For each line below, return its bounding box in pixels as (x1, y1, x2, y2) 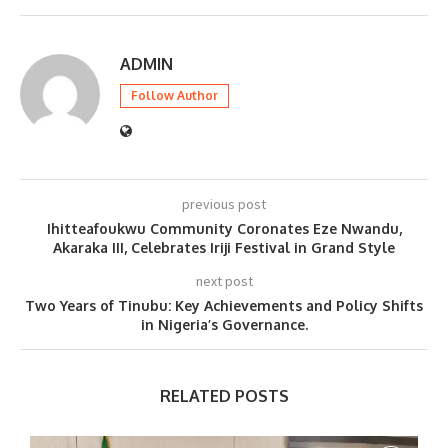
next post (195, 272, 253, 291)
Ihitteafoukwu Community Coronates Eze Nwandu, (46, 220, 402, 238)
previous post (182, 195, 266, 214)
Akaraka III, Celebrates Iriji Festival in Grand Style (53, 239, 395, 257)
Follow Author (131, 88, 218, 104)
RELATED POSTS (159, 386, 289, 407)
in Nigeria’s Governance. (140, 316, 308, 334)
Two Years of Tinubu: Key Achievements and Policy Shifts (25, 297, 423, 315)
